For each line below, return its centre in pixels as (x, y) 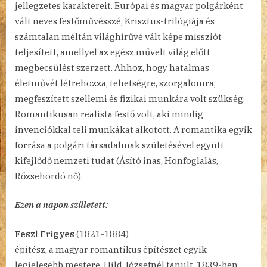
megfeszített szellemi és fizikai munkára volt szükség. (130, 98)
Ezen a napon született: (61, 205)
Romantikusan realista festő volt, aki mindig (109, 114)
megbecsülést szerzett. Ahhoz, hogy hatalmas (112, 67)
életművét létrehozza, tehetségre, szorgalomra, (115, 83)
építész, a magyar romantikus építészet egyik (111, 249)
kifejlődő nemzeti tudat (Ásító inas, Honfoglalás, (117, 160)
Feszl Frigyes (45, 234)
